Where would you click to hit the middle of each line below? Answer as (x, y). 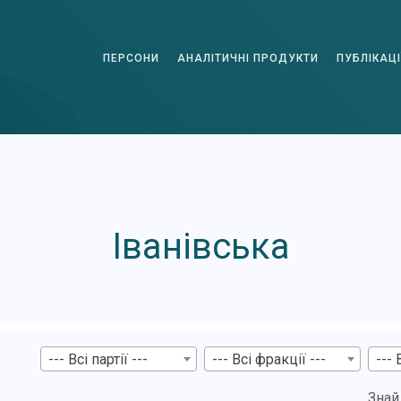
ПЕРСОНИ (131, 58)
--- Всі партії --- (98, 359)
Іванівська (200, 247)
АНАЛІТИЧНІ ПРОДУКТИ (248, 58)
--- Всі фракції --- (269, 359)
